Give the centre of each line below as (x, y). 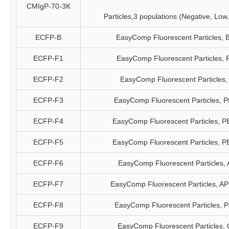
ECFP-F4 (48, 121)
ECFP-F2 (48, 79)
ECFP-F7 (48, 184)
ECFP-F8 (48, 205)
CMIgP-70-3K (48, 6)
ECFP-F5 (48, 142)
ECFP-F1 (48, 58)
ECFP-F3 (48, 100)
